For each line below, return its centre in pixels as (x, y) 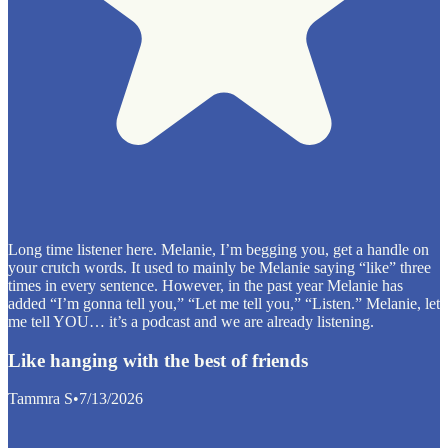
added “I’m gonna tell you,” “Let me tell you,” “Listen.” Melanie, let (224, 303)
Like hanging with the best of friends (158, 360)
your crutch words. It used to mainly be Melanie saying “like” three (219, 267)
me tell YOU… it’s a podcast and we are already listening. (191, 321)
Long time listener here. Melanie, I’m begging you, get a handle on (218, 249)
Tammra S (40, 399)
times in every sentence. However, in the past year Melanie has (205, 285)
